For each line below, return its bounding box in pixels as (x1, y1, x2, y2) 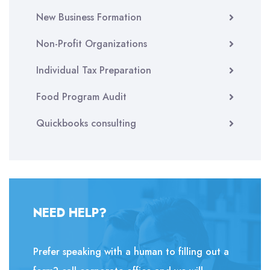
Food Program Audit (36, 90, 127, 104)
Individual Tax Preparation (36, 63, 151, 77)
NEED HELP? (33, 204, 107, 222)
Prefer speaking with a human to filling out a (33, 245, 229, 259)
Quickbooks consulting (36, 116, 136, 130)
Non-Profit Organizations (36, 37, 147, 51)
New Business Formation (36, 10, 142, 24)
